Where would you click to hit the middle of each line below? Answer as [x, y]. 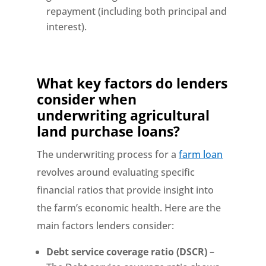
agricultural [170, 115]
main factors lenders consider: [106, 226]
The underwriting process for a [108, 154]
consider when [87, 99]
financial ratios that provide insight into [126, 190]
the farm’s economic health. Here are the [129, 208]
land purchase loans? [110, 131]
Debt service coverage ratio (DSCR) [127, 252]
